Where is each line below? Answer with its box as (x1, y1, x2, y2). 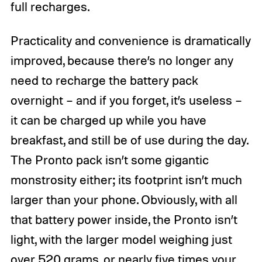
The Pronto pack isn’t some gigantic (10, 152, 209, 168)
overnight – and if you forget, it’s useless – (10, 92, 242, 108)
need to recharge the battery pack (10, 73, 198, 88)
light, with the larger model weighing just (10, 232, 232, 247)
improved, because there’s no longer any (10, 53, 233, 68)
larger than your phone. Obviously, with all (10, 192, 237, 208)
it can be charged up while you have (10, 112, 206, 128)
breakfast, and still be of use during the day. (10, 132, 248, 148)
